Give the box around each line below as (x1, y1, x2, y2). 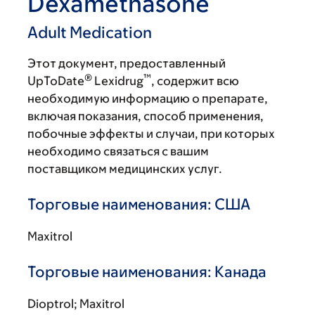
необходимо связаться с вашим (27, 144, 209, 158)
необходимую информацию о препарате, (27, 91, 268, 105)
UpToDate (27, 74, 84, 88)
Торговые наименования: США (27, 195, 250, 213)
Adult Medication (27, 23, 152, 41)
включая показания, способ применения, (27, 109, 264, 123)
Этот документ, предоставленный (27, 56, 226, 70)
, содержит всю (151, 74, 239, 88)
